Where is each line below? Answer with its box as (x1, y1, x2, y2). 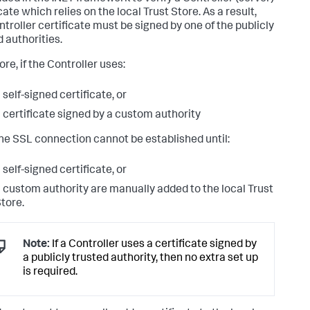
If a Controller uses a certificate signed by (50, 239, 257, 251)
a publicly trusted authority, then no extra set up (23, 253, 258, 265)
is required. (23, 267, 77, 279)
